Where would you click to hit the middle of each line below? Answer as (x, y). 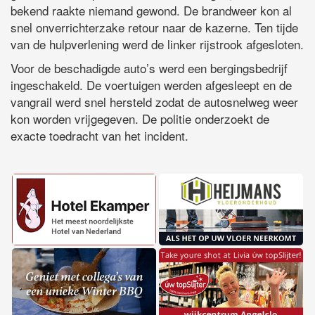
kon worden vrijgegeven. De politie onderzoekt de (140, 118)
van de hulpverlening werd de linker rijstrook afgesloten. (157, 44)
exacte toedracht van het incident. (99, 135)
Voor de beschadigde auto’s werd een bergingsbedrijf (149, 67)
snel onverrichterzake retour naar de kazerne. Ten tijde (154, 27)
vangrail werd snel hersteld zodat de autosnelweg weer (154, 101)
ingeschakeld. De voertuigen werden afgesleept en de (151, 84)
